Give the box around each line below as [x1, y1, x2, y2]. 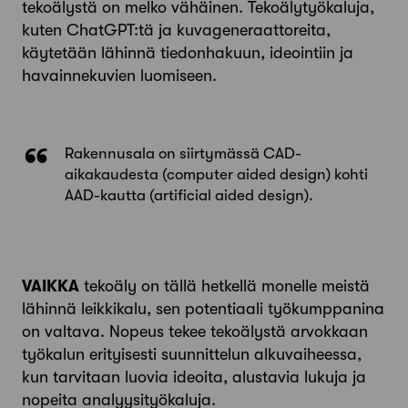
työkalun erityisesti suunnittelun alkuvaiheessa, [22, 345, 362, 364]
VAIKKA [22, 277, 79, 296]
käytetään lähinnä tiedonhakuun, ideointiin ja [22, 44, 353, 63]
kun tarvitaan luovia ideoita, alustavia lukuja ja [22, 368, 366, 387]
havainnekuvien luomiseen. [22, 66, 217, 86]
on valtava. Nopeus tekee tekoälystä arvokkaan [22, 322, 368, 342]
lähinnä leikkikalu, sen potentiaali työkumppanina [22, 300, 384, 319]
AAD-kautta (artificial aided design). [65, 187, 313, 205]
